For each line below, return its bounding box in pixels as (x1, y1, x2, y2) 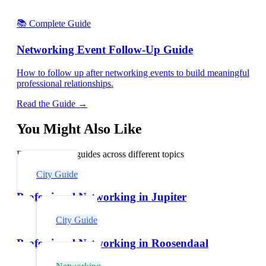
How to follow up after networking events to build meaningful (17, 67, 249, 78)
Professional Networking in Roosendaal (17, 236, 208, 249)
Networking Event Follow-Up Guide (17, 43, 193, 56)
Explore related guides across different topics (17, 148, 184, 159)
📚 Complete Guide (17, 18, 91, 28)
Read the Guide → (17, 98, 87, 109)
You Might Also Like (17, 121, 142, 137)
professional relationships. (17, 78, 113, 88)
